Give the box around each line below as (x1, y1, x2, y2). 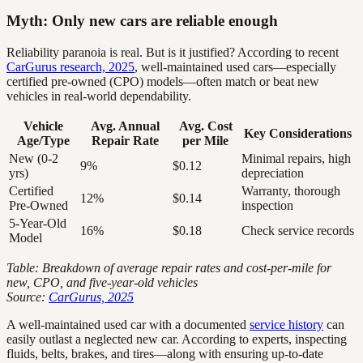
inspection (241, 198, 293, 212)
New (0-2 (9, 151, 58, 165)
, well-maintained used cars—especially (135, 59, 336, 74)
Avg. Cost (178, 118, 233, 133)
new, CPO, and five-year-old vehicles (6, 275, 198, 289)
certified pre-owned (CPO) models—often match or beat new (6, 74, 319, 88)
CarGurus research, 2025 (6, 59, 135, 74)
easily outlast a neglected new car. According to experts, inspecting (6, 331, 347, 346)
